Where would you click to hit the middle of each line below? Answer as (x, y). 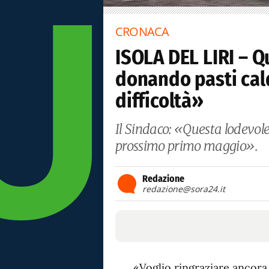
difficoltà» (159, 101)
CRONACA (142, 32)
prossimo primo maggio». (187, 146)
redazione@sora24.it (184, 189)
